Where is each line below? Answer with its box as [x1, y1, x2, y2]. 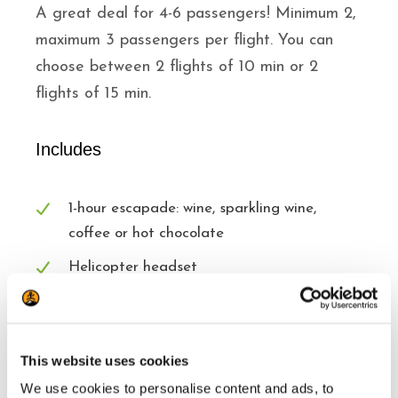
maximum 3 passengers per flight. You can [36, 32, 333, 50]
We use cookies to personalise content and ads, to [20, 380, 334, 396]
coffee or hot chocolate [68, 226, 224, 242]
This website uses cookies [20, 353, 189, 368]
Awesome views [68, 293, 171, 309]
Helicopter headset [68, 259, 197, 275]
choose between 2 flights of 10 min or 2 [36, 59, 318, 76]
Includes [36, 139, 101, 160]
